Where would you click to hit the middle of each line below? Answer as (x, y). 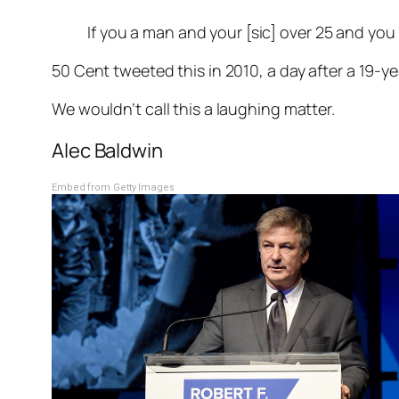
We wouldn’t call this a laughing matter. (193, 108)
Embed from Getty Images (113, 187)
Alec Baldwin (107, 150)
